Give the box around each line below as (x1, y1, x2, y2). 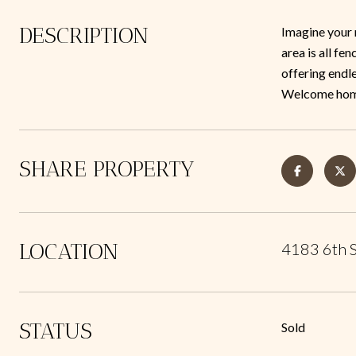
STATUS (19, 318, 92, 344)
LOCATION (19, 238, 118, 265)
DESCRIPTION (19, 22, 149, 48)
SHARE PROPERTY (19, 156, 195, 182)
